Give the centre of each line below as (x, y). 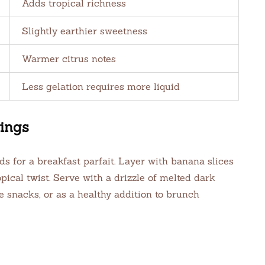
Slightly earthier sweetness (85, 31)
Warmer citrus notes (69, 59)
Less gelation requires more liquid (101, 86)
